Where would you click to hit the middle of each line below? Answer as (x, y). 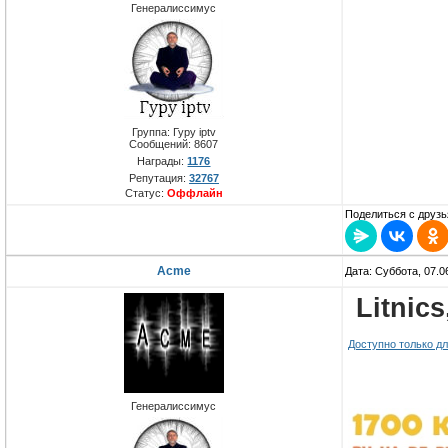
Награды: (162, 161)
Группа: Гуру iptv (174, 132)
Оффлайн (195, 193)
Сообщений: (162, 144)
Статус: (146, 193)
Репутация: (159, 178)
